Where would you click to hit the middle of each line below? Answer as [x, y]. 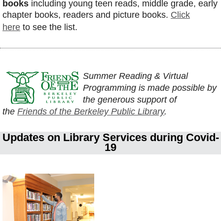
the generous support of [130, 100]
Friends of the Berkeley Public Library [91, 112]
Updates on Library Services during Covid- [110, 138]
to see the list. [50, 27]
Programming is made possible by [150, 88]
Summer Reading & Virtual [135, 76]
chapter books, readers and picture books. [87, 15]
